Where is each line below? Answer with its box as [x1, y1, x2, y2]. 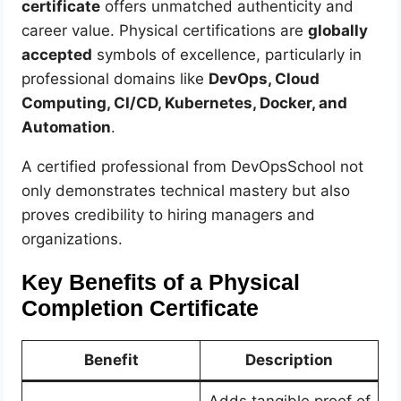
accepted [21, 45, 93, 64]
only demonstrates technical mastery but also [21, 181, 351, 200]
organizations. [21, 229, 124, 248]
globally [308, 21, 369, 39]
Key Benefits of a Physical [21, 270, 301, 295]
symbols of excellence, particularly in [92, 45, 363, 64]
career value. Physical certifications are [21, 21, 309, 39]
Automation [21, 117, 112, 136]
